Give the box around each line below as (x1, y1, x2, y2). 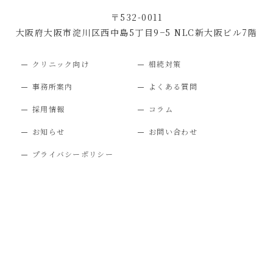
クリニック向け (32, 58, 90, 69)
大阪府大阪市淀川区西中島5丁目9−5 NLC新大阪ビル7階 (15, 26, 258, 38)
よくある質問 (149, 80, 197, 91)
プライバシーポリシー (32, 148, 113, 159)
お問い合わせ (149, 126, 197, 136)
